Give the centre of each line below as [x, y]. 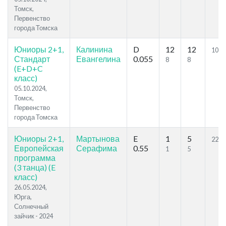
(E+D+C [29, 69]
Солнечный [31, 207]
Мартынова [98, 139]
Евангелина [98, 59]
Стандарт [32, 59]
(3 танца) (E [35, 167]
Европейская [39, 148]
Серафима [97, 148]
